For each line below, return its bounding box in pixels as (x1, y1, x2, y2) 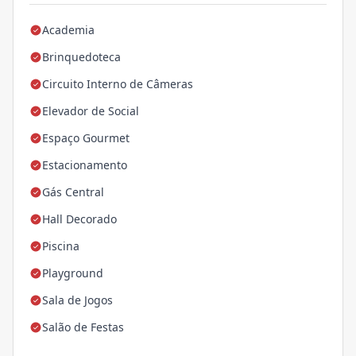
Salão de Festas (42, 319, 124, 335)
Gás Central (42, 184, 104, 200)
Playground (42, 265, 103, 281)
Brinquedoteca (42, 49, 121, 65)
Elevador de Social (42, 103, 139, 119)
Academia (42, 22, 95, 38)
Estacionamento (42, 157, 127, 173)
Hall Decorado (42, 211, 117, 227)
